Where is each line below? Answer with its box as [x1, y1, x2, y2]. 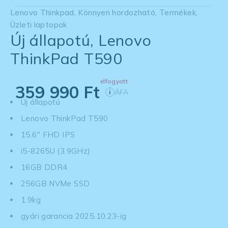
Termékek [159, 7, 196, 17]
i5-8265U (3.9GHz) [21, 146, 91, 156]
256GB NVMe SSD [21, 178, 90, 188]
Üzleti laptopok [10, 19, 67, 30]
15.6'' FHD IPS [21, 129, 75, 139]
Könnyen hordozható [78, 7, 156, 17]
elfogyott [100, 77, 128, 85]
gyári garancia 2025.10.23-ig [21, 211, 127, 221]
